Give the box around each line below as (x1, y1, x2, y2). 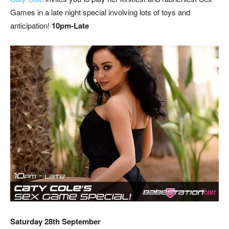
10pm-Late (52, 20, 89, 32)
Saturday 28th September (10, 215, 101, 227)
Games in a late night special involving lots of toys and (10, 7, 190, 18)
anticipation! (10, 20, 52, 31)
